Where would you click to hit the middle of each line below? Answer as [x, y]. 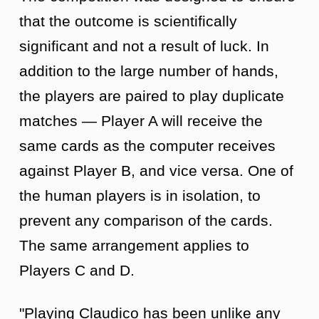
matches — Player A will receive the [141, 120]
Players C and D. [77, 270]
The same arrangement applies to [134, 245]
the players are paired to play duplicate [152, 95]
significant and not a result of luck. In [144, 46]
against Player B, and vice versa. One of [156, 170]
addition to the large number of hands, [149, 70]
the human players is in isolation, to [140, 195]
